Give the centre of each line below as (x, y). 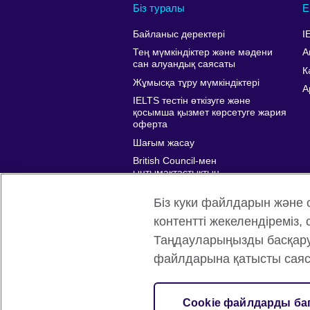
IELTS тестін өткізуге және (192, 101)
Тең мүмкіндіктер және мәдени (203, 53)
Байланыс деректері (179, 34)
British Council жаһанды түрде (200, 268)
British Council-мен (175, 161)
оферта (150, 125)
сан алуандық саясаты (184, 64)
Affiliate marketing (172, 203)
